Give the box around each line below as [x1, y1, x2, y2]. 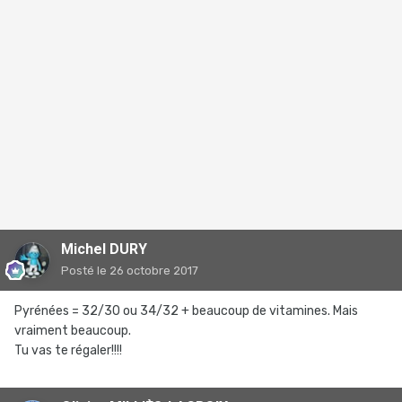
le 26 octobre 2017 [97, 264, 198, 277]
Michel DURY [61, 240, 147, 258]
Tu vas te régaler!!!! [14, 343, 122, 358]
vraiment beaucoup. [14, 323, 131, 338]
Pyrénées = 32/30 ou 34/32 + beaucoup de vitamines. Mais [14, 303, 358, 319]
